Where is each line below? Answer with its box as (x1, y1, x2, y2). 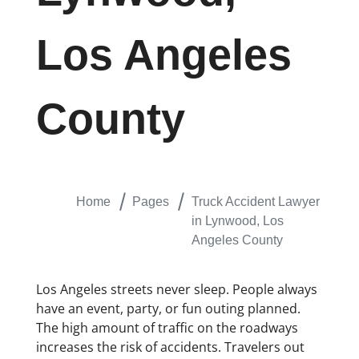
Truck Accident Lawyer (191, 195, 320, 209)
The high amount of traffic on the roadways (35, 319, 298, 337)
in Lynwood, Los (191, 214, 284, 228)
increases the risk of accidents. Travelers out (35, 338, 305, 357)
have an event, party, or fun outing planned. (35, 300, 301, 318)
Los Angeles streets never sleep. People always (35, 280, 317, 299)
